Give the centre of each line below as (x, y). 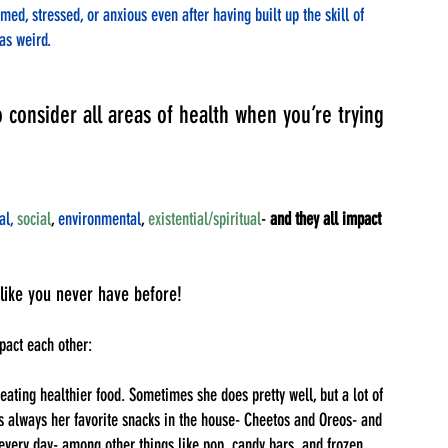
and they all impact (327, 218)
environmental (99, 218)
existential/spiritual (204, 218)
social (34, 218)
